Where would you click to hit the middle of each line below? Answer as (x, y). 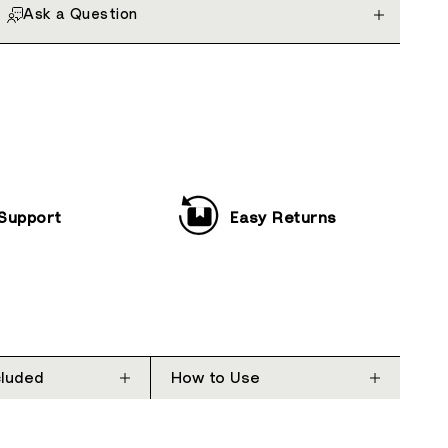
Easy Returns (286, 218)
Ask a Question (80, 15)
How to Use (216, 378)
